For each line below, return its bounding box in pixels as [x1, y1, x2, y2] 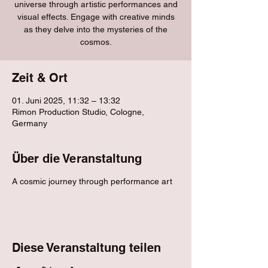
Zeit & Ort [12, 71, 68, 85]
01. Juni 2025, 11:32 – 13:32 [12, 96, 120, 105]
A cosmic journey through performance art [12, 176, 172, 186]
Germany [12, 118, 47, 128]
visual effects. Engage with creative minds [17, 12, 175, 22]
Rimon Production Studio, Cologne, [12, 107, 144, 117]
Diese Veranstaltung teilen [12, 240, 161, 255]
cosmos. [80, 37, 112, 47]
